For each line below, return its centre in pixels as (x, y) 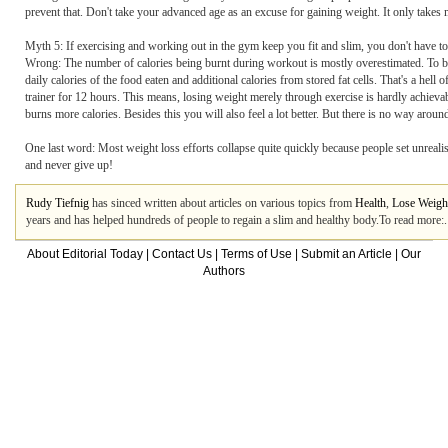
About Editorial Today (85, 254)
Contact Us (182, 254)
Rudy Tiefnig (57, 203)
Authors (224, 271)
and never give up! (69, 165)
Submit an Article (346, 254)
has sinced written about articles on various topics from (222, 203)
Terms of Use (256, 254)
